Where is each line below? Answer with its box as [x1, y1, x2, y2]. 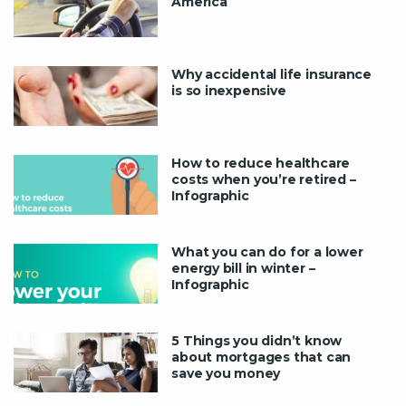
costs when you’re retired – [171, 170, 356, 188]
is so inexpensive [171, 82, 286, 99]
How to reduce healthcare [171, 154, 351, 171]
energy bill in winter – [171, 259, 315, 276]
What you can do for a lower [171, 243, 363, 260]
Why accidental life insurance [171, 65, 372, 82]
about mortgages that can [171, 348, 352, 365]
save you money [171, 364, 281, 382]
